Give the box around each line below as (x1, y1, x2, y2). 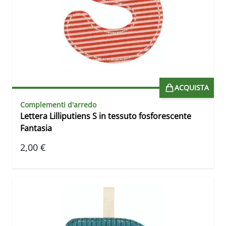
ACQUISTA (175, 83, 209, 93)
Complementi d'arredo (20, 100, 96, 110)
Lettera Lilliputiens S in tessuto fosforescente (20, 110, 191, 122)
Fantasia (20, 123, 52, 134)
